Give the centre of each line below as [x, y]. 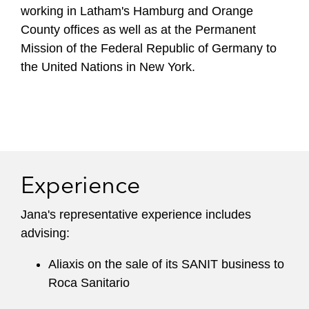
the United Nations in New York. [108, 67]
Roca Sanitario [89, 283]
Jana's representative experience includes [136, 215]
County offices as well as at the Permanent [138, 30]
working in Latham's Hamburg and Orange [137, 11]
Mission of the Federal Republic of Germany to [149, 48]
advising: [45, 233]
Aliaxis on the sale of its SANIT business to [166, 264]
